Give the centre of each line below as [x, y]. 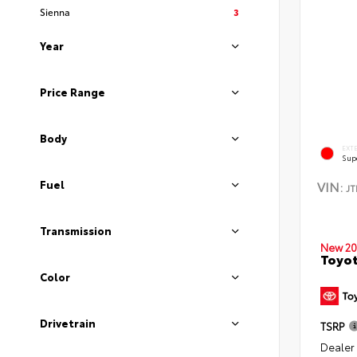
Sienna [55, 12]
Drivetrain [68, 323]
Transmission [76, 230]
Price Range [73, 92]
